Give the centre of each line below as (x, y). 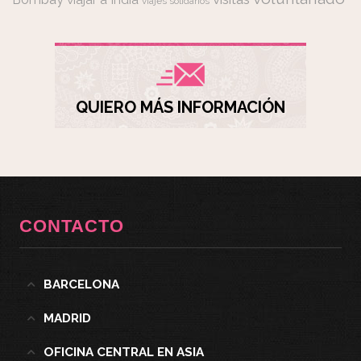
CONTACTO (72, 226)
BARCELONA (82, 285)
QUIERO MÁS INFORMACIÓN (180, 108)
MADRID (68, 319)
